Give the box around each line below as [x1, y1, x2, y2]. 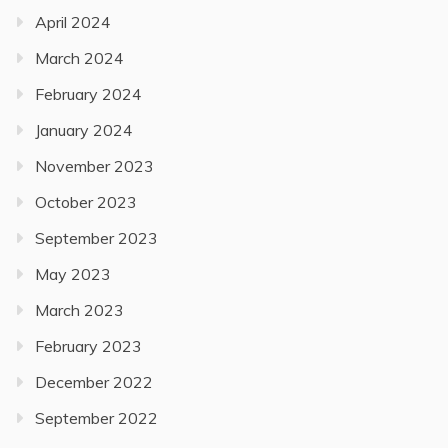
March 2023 [35, 299, 124, 320]
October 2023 [35, 191, 137, 212]
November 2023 [35, 155, 154, 176]
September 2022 [35, 407, 158, 428]
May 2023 [35, 263, 111, 284]
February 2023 [35, 335, 142, 356]
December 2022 [35, 371, 153, 392]
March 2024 [35, 47, 124, 68]
